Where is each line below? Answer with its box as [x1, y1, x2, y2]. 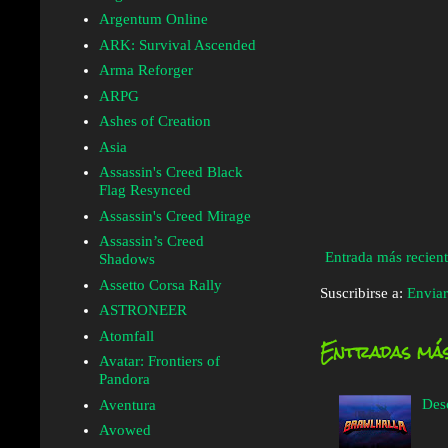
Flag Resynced [98, 182, 191, 199]
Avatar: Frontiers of [98, 353, 220, 370]
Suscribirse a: [320, 284, 407, 301]
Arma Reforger [98, 62, 193, 79]
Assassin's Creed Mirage [98, 207, 251, 224]
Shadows [98, 251, 155, 268]
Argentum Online [98, 11, 208, 28]
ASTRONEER [98, 302, 187, 319]
